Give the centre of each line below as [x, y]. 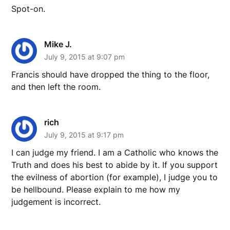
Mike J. [58, 44]
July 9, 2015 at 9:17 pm [84, 135]
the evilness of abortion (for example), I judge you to [115, 177]
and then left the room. [56, 87]
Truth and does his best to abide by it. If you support [115, 165]
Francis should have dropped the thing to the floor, [111, 74]
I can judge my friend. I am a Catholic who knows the [115, 152]
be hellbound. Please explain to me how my [96, 189]
